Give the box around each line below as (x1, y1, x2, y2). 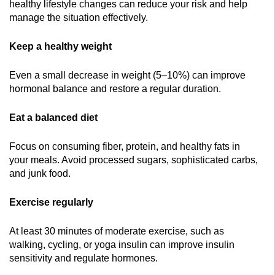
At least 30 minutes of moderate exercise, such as (9, 226, 224, 237)
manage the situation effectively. (9, 12, 148, 23)
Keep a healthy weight (9, 41, 112, 52)
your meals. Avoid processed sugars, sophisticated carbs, (9, 155, 258, 166)
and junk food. (9, 168, 71, 179)
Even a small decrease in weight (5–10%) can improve (9, 70, 246, 81)
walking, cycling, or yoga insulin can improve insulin (9, 239, 234, 250)
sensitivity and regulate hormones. (9, 253, 158, 264)
